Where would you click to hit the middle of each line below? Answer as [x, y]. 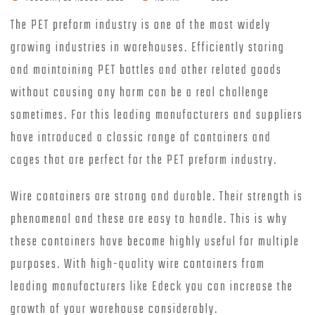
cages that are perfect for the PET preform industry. [144, 161]
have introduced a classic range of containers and [141, 139]
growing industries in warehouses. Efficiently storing [148, 49]
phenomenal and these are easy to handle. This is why [149, 220]
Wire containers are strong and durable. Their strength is [157, 198]
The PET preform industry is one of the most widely [141, 26]
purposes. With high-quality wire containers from [138, 265]
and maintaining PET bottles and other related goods [146, 71]
